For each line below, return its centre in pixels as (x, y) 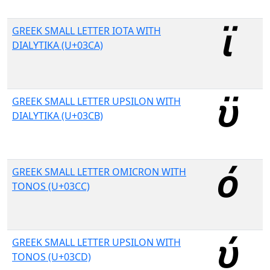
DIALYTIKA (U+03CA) (58, 45)
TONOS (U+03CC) (51, 186)
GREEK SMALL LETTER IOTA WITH (86, 31)
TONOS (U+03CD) (52, 257)
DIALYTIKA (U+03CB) (58, 116)
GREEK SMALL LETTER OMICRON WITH (99, 172)
